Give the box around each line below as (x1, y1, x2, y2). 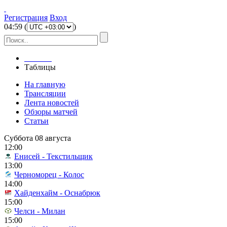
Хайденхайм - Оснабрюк (14, 188, 100, 197)
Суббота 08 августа (4, 134, 71, 142)
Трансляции (24, 89, 66, 98)
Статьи (24, 117, 49, 125)
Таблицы (24, 63, 56, 71)
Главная (24, 54, 52, 62)
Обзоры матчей (24, 107, 78, 116)
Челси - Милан (14, 207, 65, 215)
